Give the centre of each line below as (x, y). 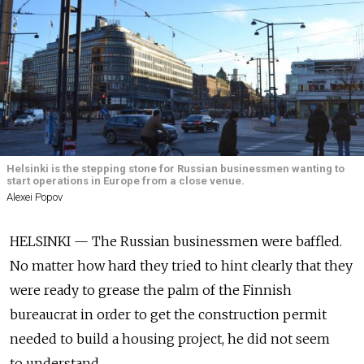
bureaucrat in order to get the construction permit (168, 315)
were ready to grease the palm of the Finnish (151, 290)
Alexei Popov (35, 197)
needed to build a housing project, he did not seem (170, 339)
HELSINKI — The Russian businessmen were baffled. (176, 242)
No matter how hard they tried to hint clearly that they (181, 266)
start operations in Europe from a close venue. (126, 181)
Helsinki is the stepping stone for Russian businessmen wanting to (175, 169)
